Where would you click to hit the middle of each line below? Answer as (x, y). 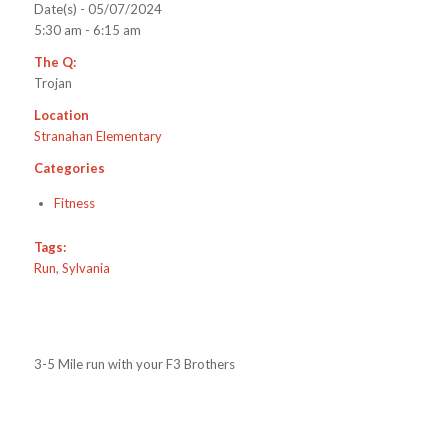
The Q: (54, 62)
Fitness (74, 203)
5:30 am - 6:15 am (87, 30)
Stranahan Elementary (97, 136)
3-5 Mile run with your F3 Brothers (134, 364)
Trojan (52, 83)
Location (61, 115)
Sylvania (85, 268)
